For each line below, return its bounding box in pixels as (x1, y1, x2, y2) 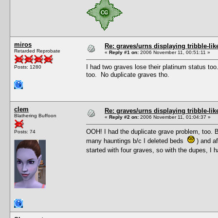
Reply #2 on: (109, 114, 139, 120)
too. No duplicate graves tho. (86, 71, 169, 78)
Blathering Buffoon (14, 112, 56, 118)
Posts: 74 (14, 128, 36, 134)
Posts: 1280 (14, 64, 41, 70)
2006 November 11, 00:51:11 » (139, 49, 210, 55)
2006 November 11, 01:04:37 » (139, 114, 211, 120)
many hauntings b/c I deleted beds (86, 137, 187, 145)
